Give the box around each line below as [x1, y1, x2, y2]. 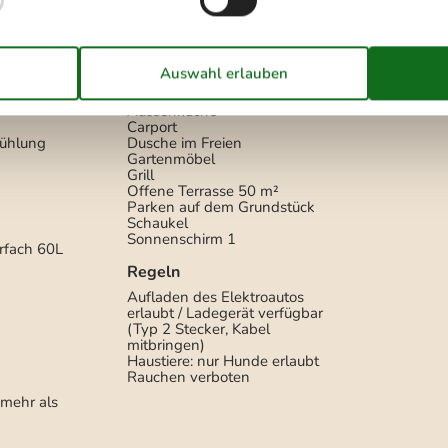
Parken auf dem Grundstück [126, 197, 315, 218]
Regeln [126, 261, 180, 284]
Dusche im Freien [126, 133, 242, 154]
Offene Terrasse [126, 181, 234, 202]
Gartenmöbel [126, 149, 215, 170]
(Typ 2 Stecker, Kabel [126, 318, 270, 339]
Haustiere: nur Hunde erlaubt [126, 350, 319, 371]
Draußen [126, 75, 191, 98]
